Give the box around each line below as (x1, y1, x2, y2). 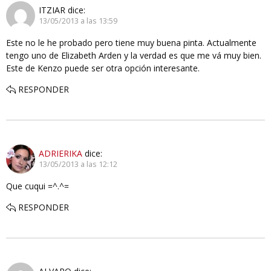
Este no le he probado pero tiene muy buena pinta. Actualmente (6, 36, 256, 48)
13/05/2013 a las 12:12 (39, 159, 117, 170)
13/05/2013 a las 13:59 (39, 16, 117, 27)
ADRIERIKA (39, 148, 82, 160)
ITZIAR (39, 4, 65, 16)
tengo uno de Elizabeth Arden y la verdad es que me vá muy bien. (6, 49, 261, 61)
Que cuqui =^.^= (6, 180, 69, 192)
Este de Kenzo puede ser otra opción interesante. (6, 62, 200, 74)
